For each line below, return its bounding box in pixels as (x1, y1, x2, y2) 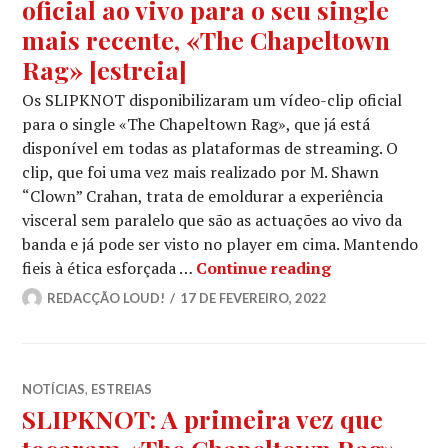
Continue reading (196, 256, 332, 279)
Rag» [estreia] (22, 52, 188, 86)
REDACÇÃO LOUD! (47, 289, 166, 306)
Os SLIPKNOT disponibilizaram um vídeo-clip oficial (22, 88, 403, 111)
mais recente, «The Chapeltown (22, 22, 391, 56)
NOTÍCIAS (22, 380, 86, 397)
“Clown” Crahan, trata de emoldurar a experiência (22, 184, 384, 207)
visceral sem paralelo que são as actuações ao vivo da (22, 208, 403, 231)
